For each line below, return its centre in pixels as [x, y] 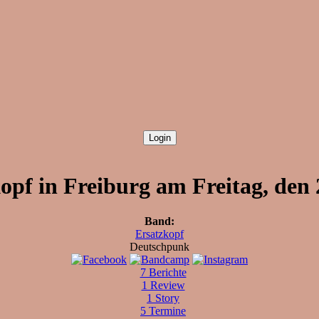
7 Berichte [163, 272]
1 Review [163, 285]
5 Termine [163, 310]
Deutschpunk [159, 246]
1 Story [163, 298]
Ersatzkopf [159, 234]
